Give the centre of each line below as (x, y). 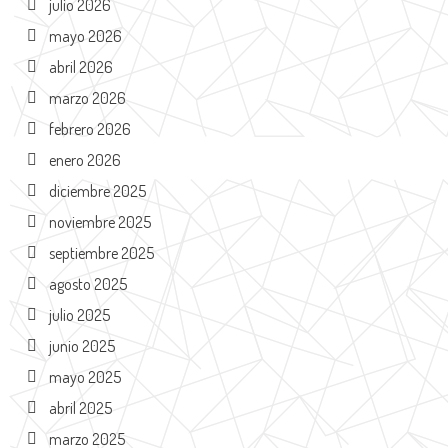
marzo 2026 (87, 98)
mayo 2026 (85, 36)
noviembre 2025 (99, 222)
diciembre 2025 (97, 191)
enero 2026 (84, 160)
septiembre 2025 (101, 253)
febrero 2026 (89, 129)
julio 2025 (79, 315)
